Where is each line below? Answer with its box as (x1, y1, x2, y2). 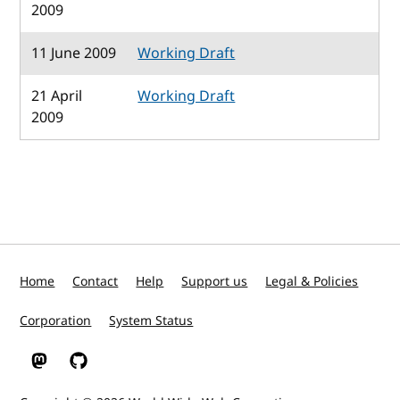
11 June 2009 (31, 42, 117, 64)
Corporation (20, 312, 92, 330)
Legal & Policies (265, 272, 359, 291)
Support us (181, 272, 248, 291)
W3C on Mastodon (30, 359, 140, 379)
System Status (109, 312, 194, 330)
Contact (72, 272, 119, 291)
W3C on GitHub (70, 359, 162, 379)
